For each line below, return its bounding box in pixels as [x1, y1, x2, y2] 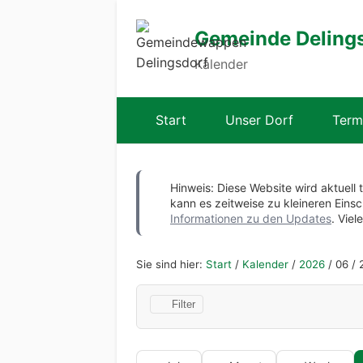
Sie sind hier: [136, 258, 206, 271]
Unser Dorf [225, 112, 293, 128]
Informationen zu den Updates [170, 211, 331, 225]
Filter [171, 297, 195, 310]
